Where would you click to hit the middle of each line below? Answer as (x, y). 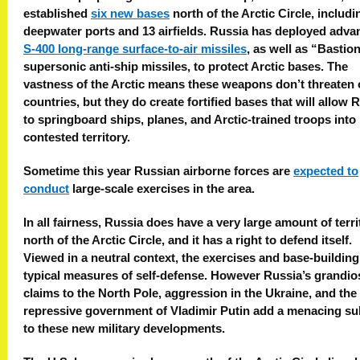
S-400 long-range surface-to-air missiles (135, 49)
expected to (326, 172)
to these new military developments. (124, 329)
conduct (46, 189)
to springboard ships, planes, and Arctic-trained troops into (190, 120)
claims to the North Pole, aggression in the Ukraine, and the (190, 294)
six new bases (130, 14)
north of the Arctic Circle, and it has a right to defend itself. (188, 241)
